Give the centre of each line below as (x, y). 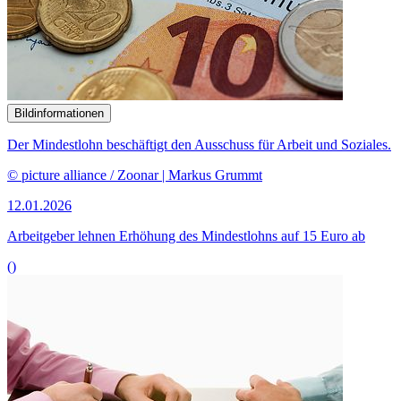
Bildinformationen (59, 113)
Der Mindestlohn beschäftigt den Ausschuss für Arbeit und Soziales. (199, 144)
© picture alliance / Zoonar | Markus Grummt (135, 175)
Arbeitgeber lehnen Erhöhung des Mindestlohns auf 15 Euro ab (186, 235)
